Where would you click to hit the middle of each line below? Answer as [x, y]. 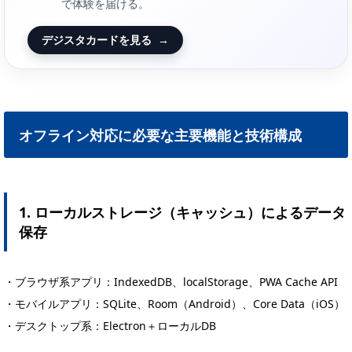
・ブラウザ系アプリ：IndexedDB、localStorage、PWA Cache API [171, 281]
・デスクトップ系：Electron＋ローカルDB [110, 325]
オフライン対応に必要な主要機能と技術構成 [161, 135]
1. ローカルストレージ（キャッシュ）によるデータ [182, 212]
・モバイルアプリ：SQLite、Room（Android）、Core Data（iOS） [174, 303]
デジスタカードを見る [97, 40]
